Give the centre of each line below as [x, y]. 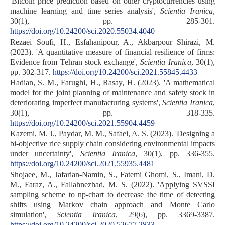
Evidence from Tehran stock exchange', [75, 62]
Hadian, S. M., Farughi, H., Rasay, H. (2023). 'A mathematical [113, 82]
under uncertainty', [45, 154]
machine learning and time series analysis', [85, 11]
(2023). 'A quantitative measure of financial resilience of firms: [113, 52]
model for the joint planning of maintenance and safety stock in [113, 92]
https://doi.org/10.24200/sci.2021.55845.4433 [125, 72]
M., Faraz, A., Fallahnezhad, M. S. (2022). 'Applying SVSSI [113, 184]
